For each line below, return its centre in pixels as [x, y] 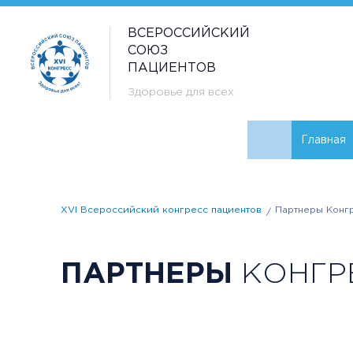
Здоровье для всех [181, 92]
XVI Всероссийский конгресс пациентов [161, 210]
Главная [323, 140]
